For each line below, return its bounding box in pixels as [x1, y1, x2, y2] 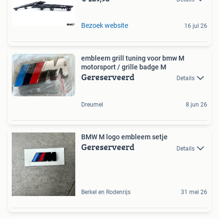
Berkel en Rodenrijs [81, 189, 131, 196]
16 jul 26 [184, 22, 207, 29]
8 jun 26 [186, 101, 207, 109]
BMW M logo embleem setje [81, 133, 168, 141]
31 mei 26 [181, 189, 207, 196]
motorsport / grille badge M [81, 63, 166, 71]
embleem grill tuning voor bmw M [81, 54, 184, 62]
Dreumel [81, 101, 103, 109]
